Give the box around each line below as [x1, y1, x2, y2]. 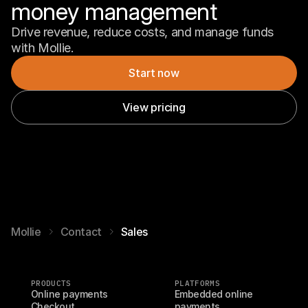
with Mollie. [11, 41, 74, 55]
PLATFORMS [175, 278, 220, 288]
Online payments [31, 288, 108, 300]
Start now [129, 65, 179, 80]
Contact [60, 225, 102, 239]
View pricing [122, 100, 186, 114]
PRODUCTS [31, 278, 71, 288]
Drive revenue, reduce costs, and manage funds [11, 25, 274, 39]
